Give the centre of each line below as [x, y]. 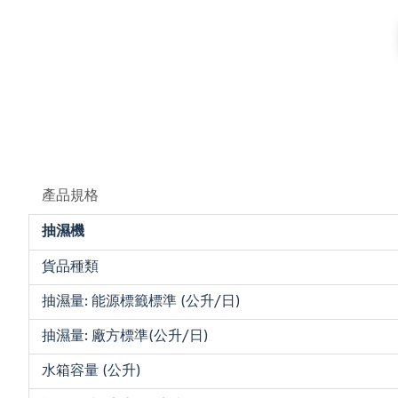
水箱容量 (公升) [91, 371]
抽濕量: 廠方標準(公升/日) [125, 337]
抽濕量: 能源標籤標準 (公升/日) [141, 302]
